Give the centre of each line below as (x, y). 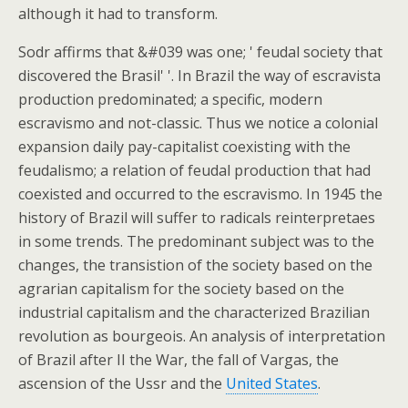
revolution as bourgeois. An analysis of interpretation (202, 336)
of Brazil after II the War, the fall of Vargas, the (178, 360)
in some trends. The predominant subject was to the (196, 241)
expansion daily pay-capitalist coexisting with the (184, 147)
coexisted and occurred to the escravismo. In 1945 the (200, 194)
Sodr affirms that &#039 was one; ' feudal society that (200, 52)
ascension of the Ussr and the (122, 383)
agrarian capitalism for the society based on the (181, 289)
